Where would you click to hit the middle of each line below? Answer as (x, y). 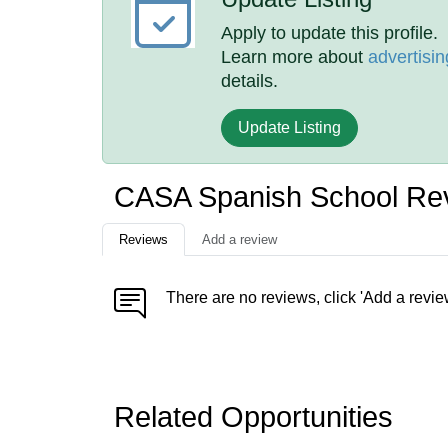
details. (250, 81)
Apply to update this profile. (330, 33)
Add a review (239, 239)
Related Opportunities (253, 417)
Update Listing (290, 127)
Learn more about (295, 57)
